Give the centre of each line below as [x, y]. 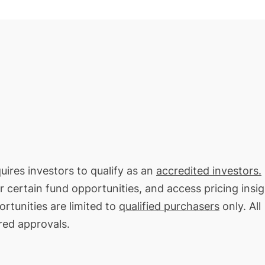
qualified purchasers [169, 206]
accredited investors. [209, 170]
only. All [240, 206]
